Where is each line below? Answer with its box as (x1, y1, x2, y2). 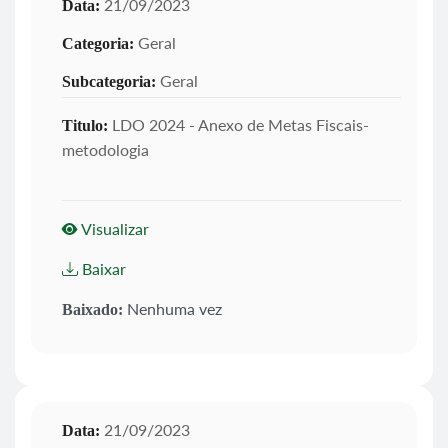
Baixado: (62, 300, 123, 318)
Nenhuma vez (123, 298, 222, 318)
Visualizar (78, 218, 149, 238)
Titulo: (62, 116, 108, 134)
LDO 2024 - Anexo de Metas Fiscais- (108, 114, 369, 134)
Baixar (78, 258, 126, 278)
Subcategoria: (62, 72, 156, 90)
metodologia (62, 139, 149, 159)
